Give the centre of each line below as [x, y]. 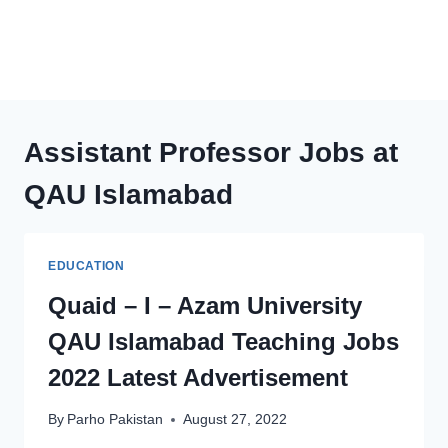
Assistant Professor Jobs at [211, 152]
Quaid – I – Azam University [205, 305]
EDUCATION [86, 266]
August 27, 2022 [235, 420]
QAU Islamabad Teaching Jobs [223, 341]
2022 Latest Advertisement [198, 377]
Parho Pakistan [115, 420]
